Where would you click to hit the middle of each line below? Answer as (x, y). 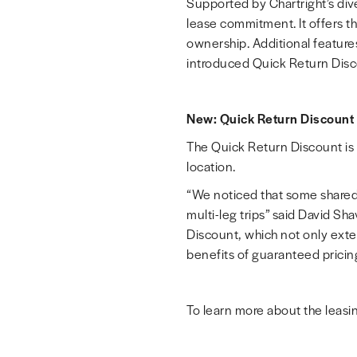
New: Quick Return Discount (270, 118)
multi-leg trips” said (242, 214)
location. (211, 166)
